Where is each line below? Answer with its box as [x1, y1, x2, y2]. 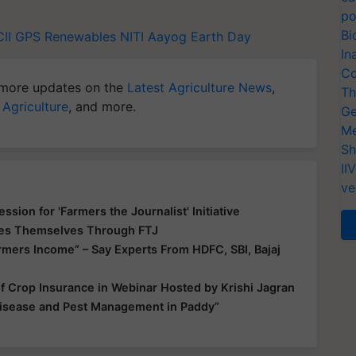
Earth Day [191, 28, 251, 44]
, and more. [68, 98, 136, 114]
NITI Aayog [120, 28, 187, 44]
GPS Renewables [15, 28, 116, 44]
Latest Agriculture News [127, 79, 272, 95]
